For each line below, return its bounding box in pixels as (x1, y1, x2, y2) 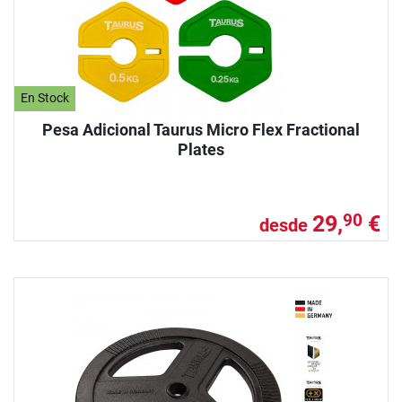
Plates (178, 139, 224, 159)
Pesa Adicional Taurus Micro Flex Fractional (42, 119, 360, 139)
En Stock (21, 91, 70, 107)
